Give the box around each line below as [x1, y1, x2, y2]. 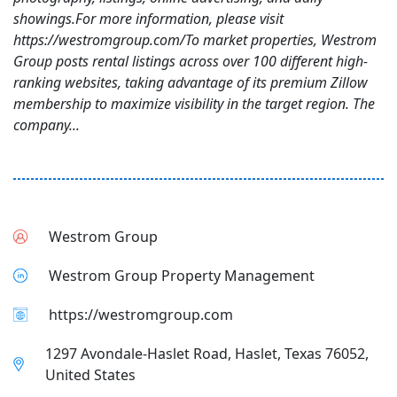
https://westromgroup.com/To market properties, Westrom [13, 30, 377, 50]
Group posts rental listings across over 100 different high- [13, 51, 368, 71]
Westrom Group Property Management [49, 266, 315, 285]
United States [45, 365, 136, 385]
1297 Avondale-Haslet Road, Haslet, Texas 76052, [45, 344, 369, 363]
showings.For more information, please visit [13, 9, 284, 28]
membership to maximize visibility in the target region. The [13, 94, 375, 113]
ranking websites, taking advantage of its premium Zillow [13, 73, 368, 92]
